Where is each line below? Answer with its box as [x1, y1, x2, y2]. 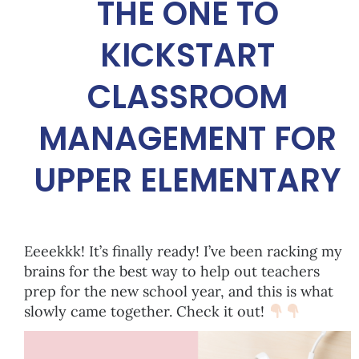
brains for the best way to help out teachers [24, 261, 320, 280]
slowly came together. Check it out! [24, 301, 268, 321]
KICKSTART [100, 32, 275, 78]
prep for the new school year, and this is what [24, 281, 333, 301]
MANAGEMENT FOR [38, 115, 337, 161]
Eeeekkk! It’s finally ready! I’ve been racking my [24, 241, 342, 260]
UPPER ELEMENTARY [34, 157, 341, 203]
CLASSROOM [87, 74, 288, 119]
